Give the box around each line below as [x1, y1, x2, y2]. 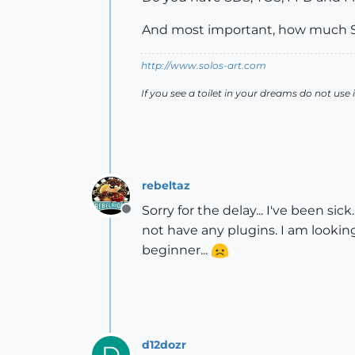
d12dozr [142, 337, 186, 352]
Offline [125, 210, 167, 225]
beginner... [142, 242, 211, 258]
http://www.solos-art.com [141, 59, 266, 71]
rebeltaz [142, 177, 190, 193]
